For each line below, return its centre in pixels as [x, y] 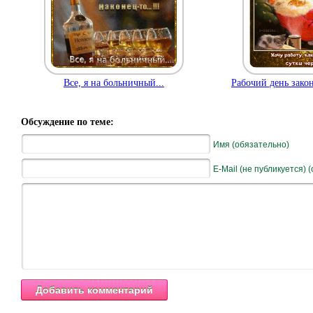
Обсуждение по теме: [67, 122]
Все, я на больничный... [114, 82]
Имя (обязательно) [251, 145]
